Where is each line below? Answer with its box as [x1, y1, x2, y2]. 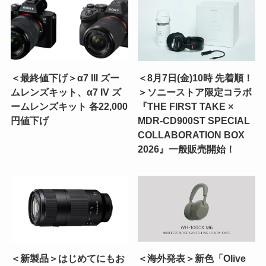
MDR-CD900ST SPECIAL [138, 115, 251, 126]
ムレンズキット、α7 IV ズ [10, 87, 121, 98]
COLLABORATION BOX [138, 129, 245, 141]
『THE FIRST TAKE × [138, 101, 234, 112]
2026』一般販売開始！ [138, 144, 236, 155]
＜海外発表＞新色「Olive [138, 253, 246, 264]
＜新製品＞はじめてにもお [10, 253, 125, 264]
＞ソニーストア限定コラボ [138, 87, 252, 98]
